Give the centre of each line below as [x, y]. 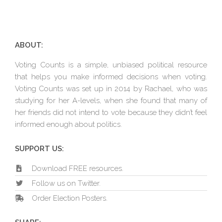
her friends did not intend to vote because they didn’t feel [111, 112]
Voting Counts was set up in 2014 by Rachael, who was [111, 88]
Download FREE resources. [77, 168]
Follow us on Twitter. [66, 183]
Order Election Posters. [69, 198]
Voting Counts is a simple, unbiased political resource [111, 65]
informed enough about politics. [68, 124]
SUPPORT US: [39, 148]
